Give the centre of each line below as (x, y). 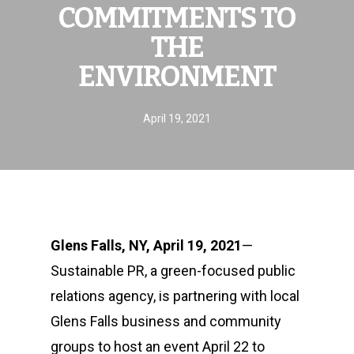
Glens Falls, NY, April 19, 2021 (146, 245)
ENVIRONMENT (177, 77)
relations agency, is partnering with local (175, 296)
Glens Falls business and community (166, 321)
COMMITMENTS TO (177, 18)
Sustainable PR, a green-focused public (173, 271)
